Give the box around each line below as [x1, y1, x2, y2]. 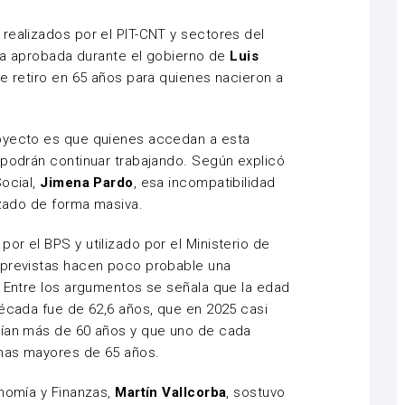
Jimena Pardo [40, 174, 134, 191]
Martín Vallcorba [115, 384, 227, 400]
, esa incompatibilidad [133, 174, 276, 191]
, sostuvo [226, 384, 286, 400]
